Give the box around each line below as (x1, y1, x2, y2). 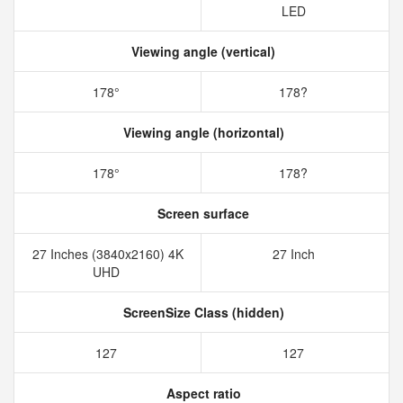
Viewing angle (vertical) (128, 42, 275, 60)
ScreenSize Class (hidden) (119, 303, 284, 321)
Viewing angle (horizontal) (119, 123, 284, 141)
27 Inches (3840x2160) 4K (31, 245, 184, 263)
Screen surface (154, 204, 249, 222)
